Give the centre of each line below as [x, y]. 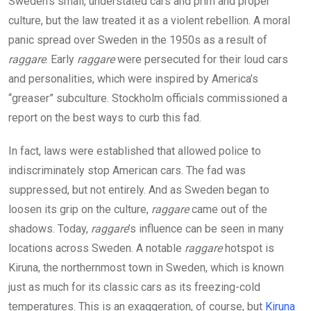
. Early [61, 59]
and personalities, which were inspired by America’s [133, 78]
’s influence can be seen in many [206, 228]
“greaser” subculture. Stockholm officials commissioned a [148, 98]
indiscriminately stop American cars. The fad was [127, 170]
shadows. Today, [50, 228]
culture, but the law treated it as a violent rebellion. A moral [149, 20]
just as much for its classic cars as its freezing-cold [134, 287]
